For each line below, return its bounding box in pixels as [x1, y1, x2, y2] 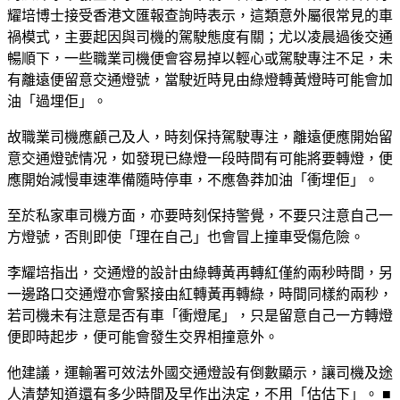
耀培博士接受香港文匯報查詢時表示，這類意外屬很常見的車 [7, 7, 393, 23]
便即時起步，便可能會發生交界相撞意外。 [7, 329, 279, 345]
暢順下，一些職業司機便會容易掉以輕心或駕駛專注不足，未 [7, 50, 393, 66]
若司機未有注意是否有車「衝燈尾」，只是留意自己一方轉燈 [7, 307, 393, 323]
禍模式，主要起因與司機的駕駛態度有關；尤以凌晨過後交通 [7, 29, 393, 45]
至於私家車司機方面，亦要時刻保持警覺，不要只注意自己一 [7, 207, 393, 223]
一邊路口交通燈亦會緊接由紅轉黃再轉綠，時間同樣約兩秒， [7, 286, 393, 302]
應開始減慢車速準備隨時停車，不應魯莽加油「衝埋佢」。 [7, 171, 379, 187]
